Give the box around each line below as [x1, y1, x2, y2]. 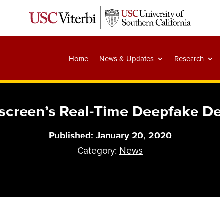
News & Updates [99, 55, 154, 64]
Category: [77, 145, 119, 157]
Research [174, 55, 204, 64]
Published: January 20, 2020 [48, 130, 172, 142]
